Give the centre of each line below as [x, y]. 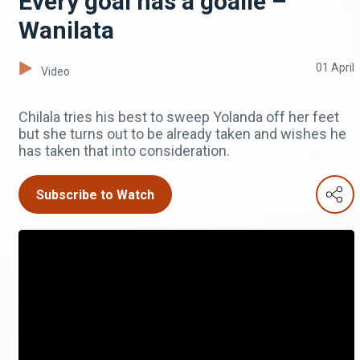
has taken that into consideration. [124, 151]
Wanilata [66, 31]
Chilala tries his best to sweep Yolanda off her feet [179, 117]
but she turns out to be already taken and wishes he [182, 134]
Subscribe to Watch [95, 195]
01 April [335, 68]
